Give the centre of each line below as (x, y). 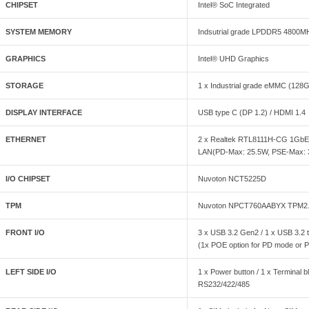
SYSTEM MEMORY (39, 32)
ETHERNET (26, 140)
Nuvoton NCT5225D (232, 179)
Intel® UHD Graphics (234, 59)
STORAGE (25, 86)
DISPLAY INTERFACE (44, 113)
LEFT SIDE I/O (31, 272)
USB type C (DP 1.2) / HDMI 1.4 (252, 113)
